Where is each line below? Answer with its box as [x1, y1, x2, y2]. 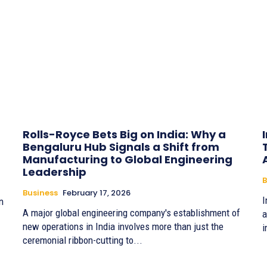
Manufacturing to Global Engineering [23, 151, 232, 167]
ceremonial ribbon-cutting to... [23, 234, 142, 246]
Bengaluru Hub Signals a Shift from [23, 139, 219, 154]
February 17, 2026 [63, 187, 131, 198]
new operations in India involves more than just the [23, 220, 223, 232]
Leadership [23, 164, 86, 179]
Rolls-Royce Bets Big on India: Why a [23, 126, 226, 142]
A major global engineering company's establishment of [23, 206, 240, 219]
